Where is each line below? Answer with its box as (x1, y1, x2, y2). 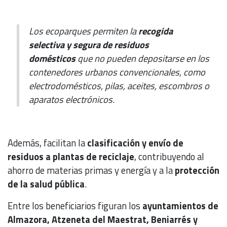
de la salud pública (8, 177, 85, 192)
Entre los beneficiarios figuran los (8, 199, 142, 213)
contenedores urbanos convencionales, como (28, 65, 205, 80)
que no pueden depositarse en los (75, 51, 209, 66)
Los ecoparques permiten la (28, 24, 138, 39)
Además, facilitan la (8, 136, 87, 150)
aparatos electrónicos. (28, 92, 115, 107)
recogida (138, 24, 173, 39)
